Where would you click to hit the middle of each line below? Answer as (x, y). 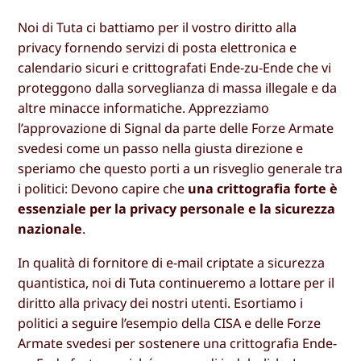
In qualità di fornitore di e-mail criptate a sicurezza (172, 262)
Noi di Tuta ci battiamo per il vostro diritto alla (158, 28)
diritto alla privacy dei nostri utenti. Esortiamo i (161, 303)
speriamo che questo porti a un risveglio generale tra (180, 169)
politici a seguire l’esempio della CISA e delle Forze (170, 323)
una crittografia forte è (263, 189)
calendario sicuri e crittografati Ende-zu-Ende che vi (175, 68)
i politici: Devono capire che (103, 189)
